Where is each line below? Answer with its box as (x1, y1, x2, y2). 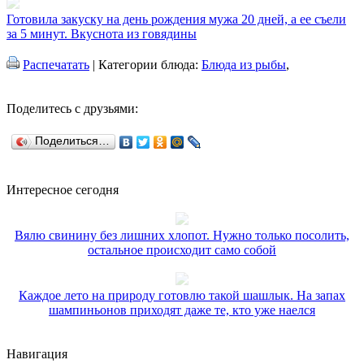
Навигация (6, 347, 67, 362)
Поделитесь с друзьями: (6, 102, 138, 116)
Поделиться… (35, 135, 110, 148)
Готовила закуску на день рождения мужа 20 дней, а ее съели (6, 12, 346, 27)
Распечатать (23, 58, 89, 72)
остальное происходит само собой (88, 243, 276, 258)
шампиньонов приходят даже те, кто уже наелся (49, 303, 315, 318)
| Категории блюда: (89, 58, 201, 72)
